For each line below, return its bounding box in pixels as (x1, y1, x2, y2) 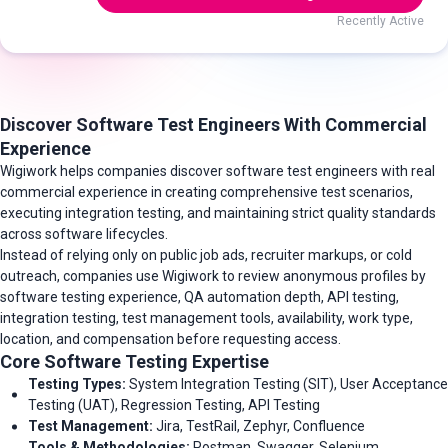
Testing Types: (28, 376, 126, 392)
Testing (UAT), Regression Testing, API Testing (28, 397, 320, 413)
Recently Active (337, 14, 424, 28)
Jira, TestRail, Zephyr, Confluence (153, 418, 365, 434)
